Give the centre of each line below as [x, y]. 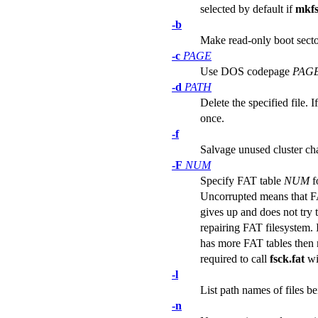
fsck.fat [287, 258]
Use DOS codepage [246, 71]
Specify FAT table [242, 180]
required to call [235, 258]
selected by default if [248, 9]
